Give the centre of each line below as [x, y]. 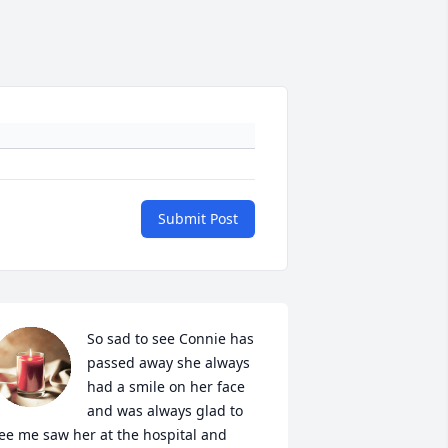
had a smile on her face [165, 387]
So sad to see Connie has [170, 339]
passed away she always [168, 363]
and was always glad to [164, 411]
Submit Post [198, 219]
